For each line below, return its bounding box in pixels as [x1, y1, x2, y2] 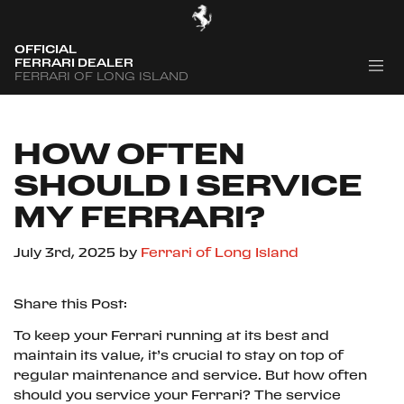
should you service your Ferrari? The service [14, 390, 341, 401]
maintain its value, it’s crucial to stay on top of [14, 351, 344, 362]
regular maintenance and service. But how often [14, 371, 367, 381]
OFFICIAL [14, 45, 77, 55]
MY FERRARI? [14, 205, 265, 233]
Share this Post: [14, 299, 131, 310]
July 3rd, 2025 [14, 248, 119, 259]
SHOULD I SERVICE [14, 173, 363, 201]
